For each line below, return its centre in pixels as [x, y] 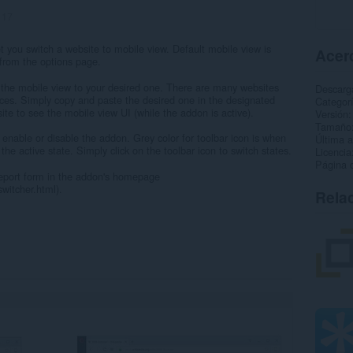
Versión [331, 113]
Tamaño [333, 126]
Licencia [333, 151]
